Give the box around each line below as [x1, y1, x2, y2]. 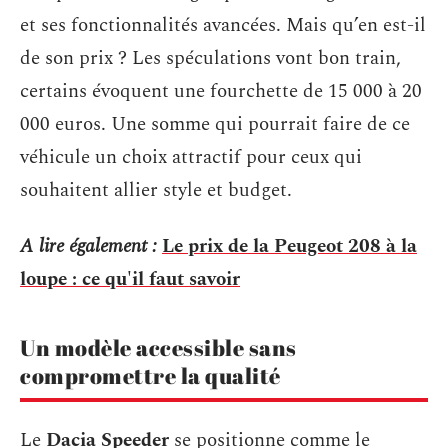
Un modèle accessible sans [20, 332, 297, 362]
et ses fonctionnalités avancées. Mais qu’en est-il [20, 11, 426, 40]
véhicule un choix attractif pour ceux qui [20, 143, 362, 172]
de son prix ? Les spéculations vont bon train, [20, 44, 401, 73]
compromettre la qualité [20, 360, 281, 390]
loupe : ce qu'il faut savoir [20, 264, 240, 294]
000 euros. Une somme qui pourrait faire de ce [20, 110, 410, 139]
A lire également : [20, 231, 157, 261]
